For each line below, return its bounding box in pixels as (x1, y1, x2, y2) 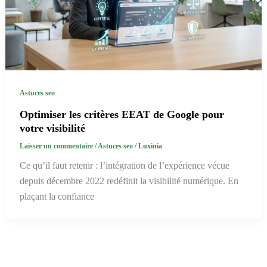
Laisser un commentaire (19, 142, 93, 150)
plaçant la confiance (19, 191, 94, 201)
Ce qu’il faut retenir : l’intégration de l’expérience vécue (19, 160, 229, 170)
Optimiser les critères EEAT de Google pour (19, 108, 224, 120)
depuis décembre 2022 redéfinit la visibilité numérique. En (19, 175, 238, 186)
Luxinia (138, 142, 162, 150)
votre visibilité (19, 122, 85, 134)
